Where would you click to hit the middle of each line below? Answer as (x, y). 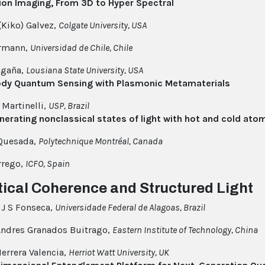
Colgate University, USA (103, 25)
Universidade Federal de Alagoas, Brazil (130, 208)
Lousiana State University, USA (85, 70)
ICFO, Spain (48, 164)
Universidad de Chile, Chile (81, 48)
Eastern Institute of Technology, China (185, 230)
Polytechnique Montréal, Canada (101, 141)
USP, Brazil (69, 106)
